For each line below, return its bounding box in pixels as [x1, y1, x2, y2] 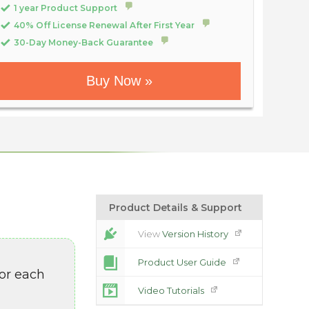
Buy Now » [86, 73, 152, 88]
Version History [162, 228, 231, 239]
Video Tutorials [138, 285, 207, 296]
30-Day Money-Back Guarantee [12, 37, 154, 48]
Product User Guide [138, 257, 229, 268]
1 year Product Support [12, 3, 118, 13]
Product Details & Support [108, 201, 242, 214]
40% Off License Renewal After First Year [12, 20, 195, 30]
